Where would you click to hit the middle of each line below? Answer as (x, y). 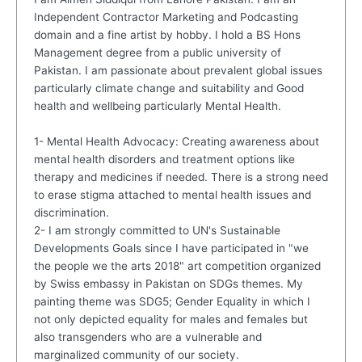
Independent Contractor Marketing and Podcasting (166, 17)
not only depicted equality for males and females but (170, 320)
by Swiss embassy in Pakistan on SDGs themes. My (168, 284)
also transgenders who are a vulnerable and (147, 337)
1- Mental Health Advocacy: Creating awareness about (176, 142)
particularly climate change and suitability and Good (168, 88)
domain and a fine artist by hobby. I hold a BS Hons (167, 35)
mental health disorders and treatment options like (164, 160)
